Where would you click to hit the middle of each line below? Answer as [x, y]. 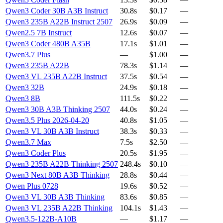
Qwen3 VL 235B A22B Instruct [56, 77]
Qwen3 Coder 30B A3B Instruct [57, 11]
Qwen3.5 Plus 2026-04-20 [47, 120]
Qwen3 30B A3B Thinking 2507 [58, 110]
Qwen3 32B [25, 88]
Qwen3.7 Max [28, 142]
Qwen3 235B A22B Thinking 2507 [62, 164]
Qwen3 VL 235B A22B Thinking [59, 208]
